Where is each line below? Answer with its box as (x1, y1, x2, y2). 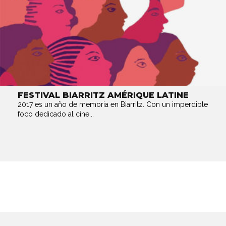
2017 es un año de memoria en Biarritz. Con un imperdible (18, 100, 208, 108)
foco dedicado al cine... (18, 110, 94, 118)
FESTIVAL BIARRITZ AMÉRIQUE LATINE (18, 90, 189, 100)
